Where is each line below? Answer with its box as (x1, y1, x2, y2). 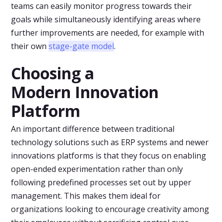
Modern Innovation (11, 81, 159, 103)
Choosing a (11, 62, 95, 84)
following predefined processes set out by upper (11, 177, 192, 188)
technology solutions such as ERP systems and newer (11, 137, 209, 148)
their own (11, 40, 49, 52)
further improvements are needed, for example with (11, 27, 205, 38)
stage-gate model (49, 40, 114, 52)
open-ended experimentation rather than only (11, 164, 183, 175)
